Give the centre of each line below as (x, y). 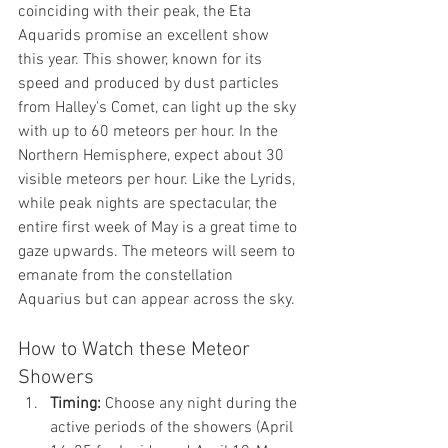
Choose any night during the (201, 403)
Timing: (75, 403)
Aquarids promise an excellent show (145, 35)
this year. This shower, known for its (142, 59)
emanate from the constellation (127, 275)
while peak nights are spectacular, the (149, 203)
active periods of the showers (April (173, 427)
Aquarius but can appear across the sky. (156, 299)
